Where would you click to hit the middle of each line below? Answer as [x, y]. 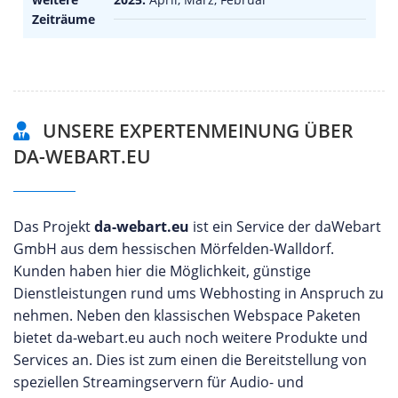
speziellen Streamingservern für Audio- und [159, 382]
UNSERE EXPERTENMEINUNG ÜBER [195, 130]
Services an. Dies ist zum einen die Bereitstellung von [190, 359]
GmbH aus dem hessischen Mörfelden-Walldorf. [174, 248]
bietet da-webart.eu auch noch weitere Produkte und [191, 337]
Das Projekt [54, 226]
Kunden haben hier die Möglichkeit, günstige [162, 271]
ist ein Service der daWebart [285, 226]
